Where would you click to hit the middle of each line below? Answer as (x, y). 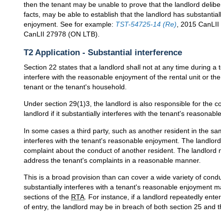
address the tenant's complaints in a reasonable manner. (112, 160)
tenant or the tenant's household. (75, 87)
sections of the (47, 197)
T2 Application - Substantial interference (103, 53)
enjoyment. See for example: (70, 24)
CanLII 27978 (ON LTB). (62, 34)
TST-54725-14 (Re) (146, 24)
